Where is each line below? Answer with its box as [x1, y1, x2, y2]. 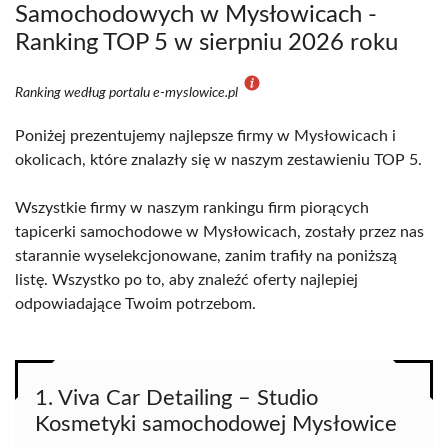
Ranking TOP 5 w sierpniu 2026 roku [15, 31, 398, 55]
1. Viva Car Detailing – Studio [35, 387, 318, 409]
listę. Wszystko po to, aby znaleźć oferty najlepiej [15, 272, 358, 288]
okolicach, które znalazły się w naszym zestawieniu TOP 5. [15, 152, 422, 168]
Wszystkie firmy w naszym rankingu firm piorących [15, 200, 369, 216]
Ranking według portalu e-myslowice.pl [15, 86, 241, 100]
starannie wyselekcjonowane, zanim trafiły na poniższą [15, 248, 397, 264]
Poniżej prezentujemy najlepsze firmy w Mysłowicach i [15, 128, 396, 144]
